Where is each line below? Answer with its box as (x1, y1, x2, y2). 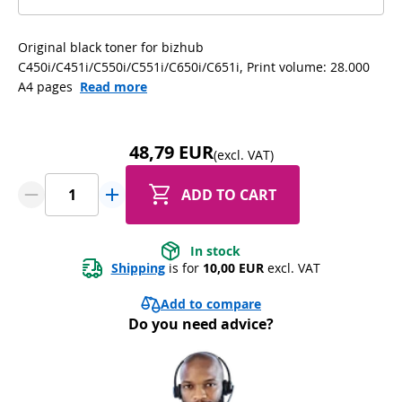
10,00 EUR (202, 258, 264, 276)
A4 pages (18, 77, 73, 95)
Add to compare (161, 294, 261, 312)
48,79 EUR (128, 140, 214, 165)
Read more (80, 77, 147, 95)
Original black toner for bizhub (18, 38, 204, 56)
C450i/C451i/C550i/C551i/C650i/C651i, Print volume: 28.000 (18, 57, 370, 75)
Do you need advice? (128, 313, 274, 334)
